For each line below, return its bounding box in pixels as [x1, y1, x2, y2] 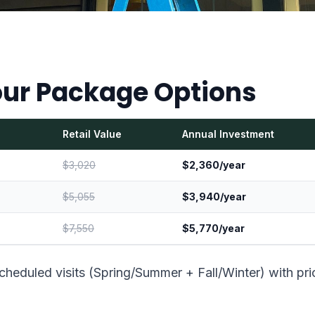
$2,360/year [182, 159, 245, 171]
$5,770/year [182, 222, 245, 234]
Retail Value [63, 128, 122, 140]
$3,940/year [182, 191, 246, 202]
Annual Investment [182, 128, 274, 140]
